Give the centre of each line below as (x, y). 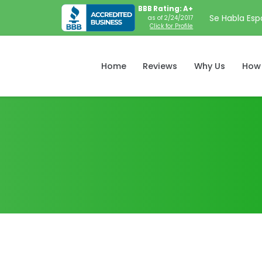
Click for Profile (172, 26)
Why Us (210, 66)
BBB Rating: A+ (166, 9)
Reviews (160, 66)
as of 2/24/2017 (171, 18)
